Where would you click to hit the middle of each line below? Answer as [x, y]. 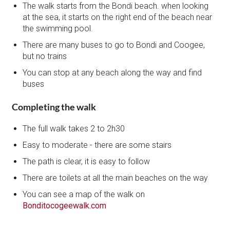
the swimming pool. [58, 28]
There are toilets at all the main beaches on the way [116, 178]
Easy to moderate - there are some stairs [97, 145]
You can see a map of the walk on [84, 194]
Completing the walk [54, 107]
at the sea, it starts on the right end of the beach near [118, 17]
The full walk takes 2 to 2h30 [74, 128]
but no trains [45, 56]
